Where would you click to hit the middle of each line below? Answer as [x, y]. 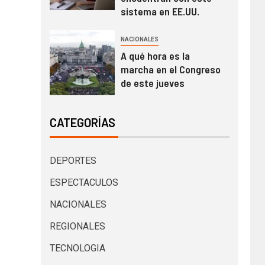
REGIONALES [77, 226]
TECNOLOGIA [77, 248]
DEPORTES [73, 160]
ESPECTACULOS [84, 182]
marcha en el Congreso [170, 69]
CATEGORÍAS [82, 122]
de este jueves [152, 83]
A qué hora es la [155, 55]
